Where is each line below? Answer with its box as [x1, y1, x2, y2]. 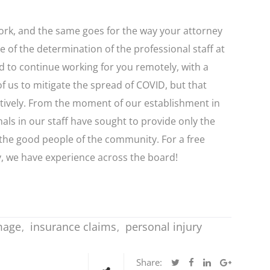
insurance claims [30, 219, 116, 234]
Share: [136, 256, 162, 269]
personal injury [125, 219, 202, 234]
